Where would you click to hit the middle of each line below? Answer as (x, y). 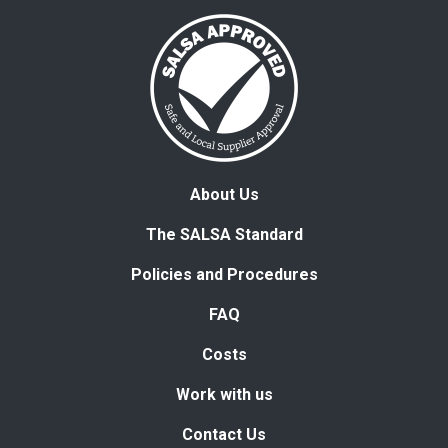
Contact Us (224, 434)
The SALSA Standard (224, 234)
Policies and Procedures (224, 274)
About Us (224, 194)
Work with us (224, 394)
